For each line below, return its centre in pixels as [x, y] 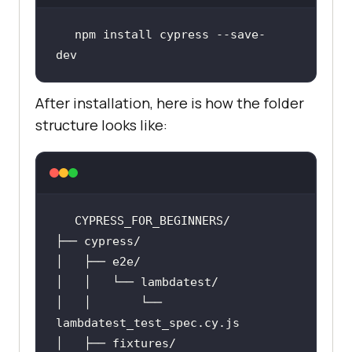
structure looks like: [101, 125]
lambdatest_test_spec [126, 323]
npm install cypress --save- [170, 35]
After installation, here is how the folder [170, 103]
